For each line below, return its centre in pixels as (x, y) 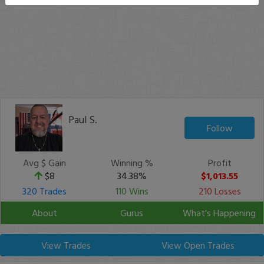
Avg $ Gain (44, 163)
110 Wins (132, 191)
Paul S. (83, 119)
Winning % (132, 163)
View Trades (66, 245)
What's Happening (219, 213)
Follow (220, 128)
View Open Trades (198, 245)
